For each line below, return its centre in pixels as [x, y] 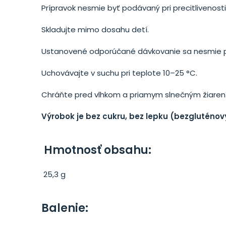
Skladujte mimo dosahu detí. [95, 30]
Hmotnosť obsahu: [96, 150]
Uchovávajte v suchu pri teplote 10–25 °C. [119, 73]
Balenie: [65, 208]
